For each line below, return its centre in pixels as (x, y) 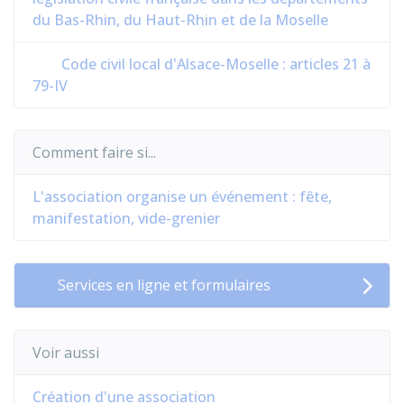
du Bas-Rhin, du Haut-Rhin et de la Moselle (180, 20)
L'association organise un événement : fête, (182, 197)
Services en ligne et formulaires (164, 285)
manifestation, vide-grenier (126, 218)
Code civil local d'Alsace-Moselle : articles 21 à (214, 64)
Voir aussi (66, 353)
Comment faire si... (94, 152)
